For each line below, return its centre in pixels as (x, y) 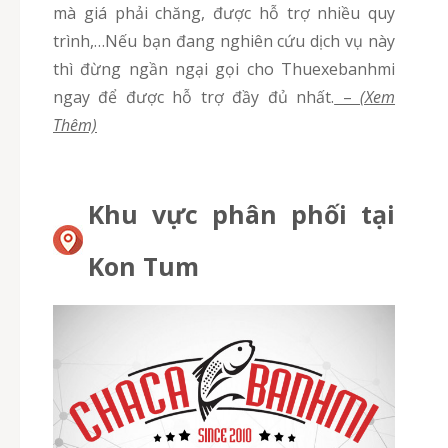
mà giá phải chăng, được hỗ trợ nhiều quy (224, 13)
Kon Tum (143, 266)
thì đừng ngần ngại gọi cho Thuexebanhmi (224, 69)
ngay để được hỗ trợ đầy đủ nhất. (194, 97)
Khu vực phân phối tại (241, 214)
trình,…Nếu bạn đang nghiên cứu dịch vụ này (224, 41)
